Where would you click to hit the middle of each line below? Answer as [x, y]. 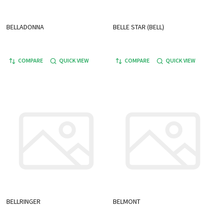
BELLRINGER [23, 201]
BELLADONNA [25, 27]
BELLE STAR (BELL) [139, 27]
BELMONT [127, 201]
